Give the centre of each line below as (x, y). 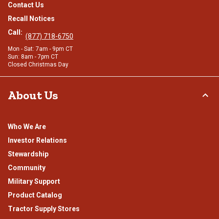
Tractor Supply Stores (44, 209)
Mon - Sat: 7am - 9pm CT (40, 49)
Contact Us (26, 5)
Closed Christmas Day (38, 65)
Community (27, 168)
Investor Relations (37, 141)
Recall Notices (31, 19)
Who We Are (27, 127)
